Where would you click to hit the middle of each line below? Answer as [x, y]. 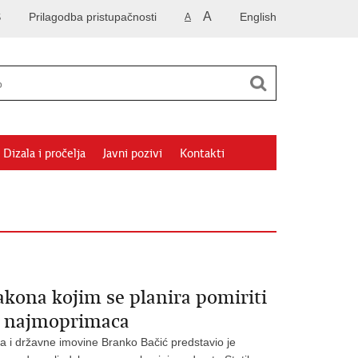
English [258, 17]
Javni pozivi [133, 153]
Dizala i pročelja [44, 153]
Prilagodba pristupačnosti [93, 17]
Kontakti [202, 153]
